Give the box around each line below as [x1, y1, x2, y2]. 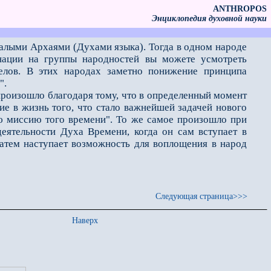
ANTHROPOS [213, 4, 267, 13]
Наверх [72, 216, 98, 225]
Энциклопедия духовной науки [152, 14, 267, 23]
